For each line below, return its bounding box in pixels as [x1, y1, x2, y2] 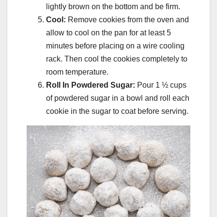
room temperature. [46, 68, 108, 77]
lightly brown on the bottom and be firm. [46, 2, 180, 11]
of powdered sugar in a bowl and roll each [46, 94, 189, 103]
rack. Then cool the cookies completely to [46, 55, 187, 63]
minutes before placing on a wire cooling [46, 42, 185, 50]
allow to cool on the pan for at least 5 [46, 29, 171, 37]
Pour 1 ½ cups [135, 81, 186, 90]
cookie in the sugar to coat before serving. [46, 107, 188, 116]
